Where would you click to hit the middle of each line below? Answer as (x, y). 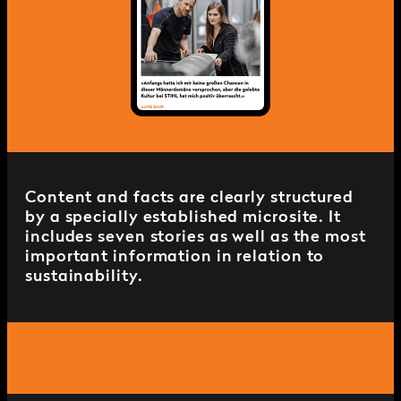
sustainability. (84, 276)
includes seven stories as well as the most (196, 237)
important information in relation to (175, 256)
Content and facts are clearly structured (189, 197)
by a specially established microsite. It (183, 217)
